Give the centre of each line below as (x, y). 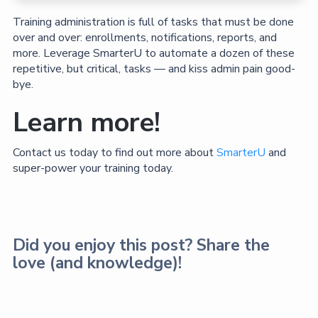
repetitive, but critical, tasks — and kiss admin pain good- (154, 68)
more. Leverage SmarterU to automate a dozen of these (153, 53)
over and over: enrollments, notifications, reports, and (144, 37)
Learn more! (86, 122)
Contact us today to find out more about (114, 152)
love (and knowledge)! (97, 263)
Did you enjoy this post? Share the (141, 245)
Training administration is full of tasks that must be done (153, 22)
